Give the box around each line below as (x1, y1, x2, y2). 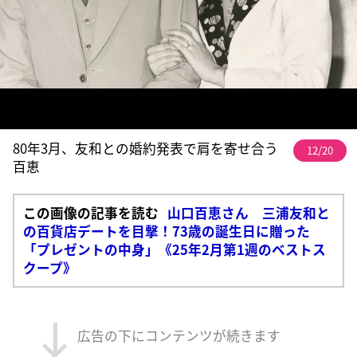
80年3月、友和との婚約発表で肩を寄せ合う (13, 138, 279, 158)
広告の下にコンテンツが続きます (76, 325, 280, 345)
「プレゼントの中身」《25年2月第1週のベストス (22, 239, 326, 259)
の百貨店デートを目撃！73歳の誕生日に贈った (22, 221, 310, 241)
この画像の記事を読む (22, 202, 159, 222)
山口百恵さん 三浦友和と (167, 202, 330, 222)
